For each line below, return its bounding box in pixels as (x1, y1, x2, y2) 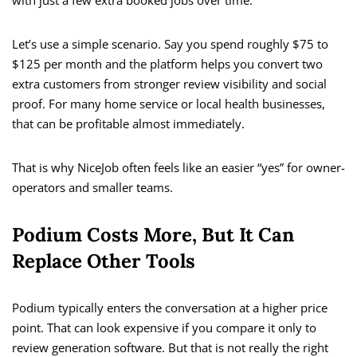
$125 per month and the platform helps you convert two (12, 56, 323, 73)
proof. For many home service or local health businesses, (12, 96, 325, 112)
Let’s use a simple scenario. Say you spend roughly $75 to (12, 36, 328, 53)
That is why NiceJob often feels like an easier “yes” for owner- (12, 159, 345, 176)
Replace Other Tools (12, 249, 195, 274)
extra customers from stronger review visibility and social (12, 76, 327, 92)
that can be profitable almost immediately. (12, 116, 245, 132)
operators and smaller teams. (12, 179, 173, 196)
